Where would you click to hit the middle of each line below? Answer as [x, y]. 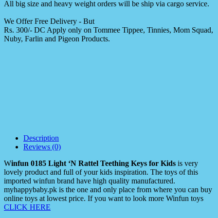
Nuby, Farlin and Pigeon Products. [57, 39]
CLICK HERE [27, 207]
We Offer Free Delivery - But [49, 21]
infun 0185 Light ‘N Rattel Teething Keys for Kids [93, 163]
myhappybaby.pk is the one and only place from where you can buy [108, 190]
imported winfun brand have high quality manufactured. [90, 181]
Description [41, 138]
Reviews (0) [42, 147]
